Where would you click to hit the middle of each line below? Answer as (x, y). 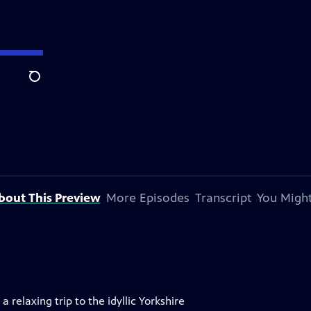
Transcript (223, 198)
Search (45, 84)
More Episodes (148, 198)
